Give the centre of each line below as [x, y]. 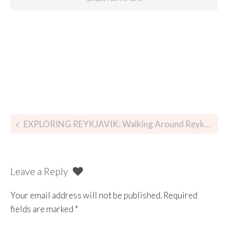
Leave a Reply [40, 171]
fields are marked [42, 209]
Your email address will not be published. [86, 195]
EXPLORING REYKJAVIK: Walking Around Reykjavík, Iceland [114, 124]
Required [180, 195]
